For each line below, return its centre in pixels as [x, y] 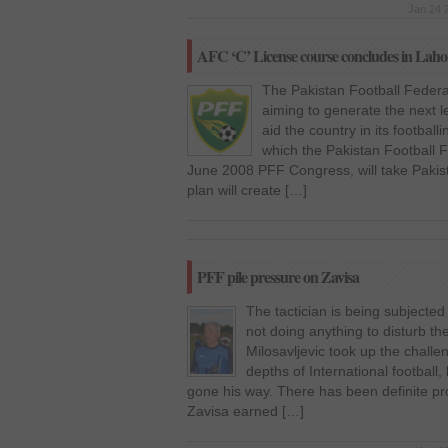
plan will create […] [247, 190]
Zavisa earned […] [245, 411]
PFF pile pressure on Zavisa [278, 276]
